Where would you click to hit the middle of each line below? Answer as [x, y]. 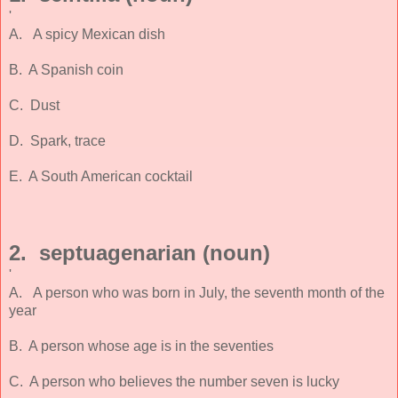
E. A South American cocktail [101, 176]
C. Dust [34, 105]
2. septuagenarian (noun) [139, 252]
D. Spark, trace [57, 140]
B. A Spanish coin [66, 69]
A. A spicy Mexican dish [87, 34]
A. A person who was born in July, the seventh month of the [197, 292]
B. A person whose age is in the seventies [141, 346]
